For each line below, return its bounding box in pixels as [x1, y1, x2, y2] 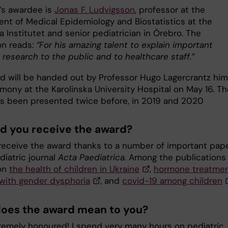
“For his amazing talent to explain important [36, 39, 213, 50]
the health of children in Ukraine [9, 163, 139, 175]
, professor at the [135, 4, 205, 15]
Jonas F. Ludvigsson [54, 4, 135, 15]
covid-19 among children [122, 175, 222, 187]
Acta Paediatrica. [58, 152, 129, 163]
